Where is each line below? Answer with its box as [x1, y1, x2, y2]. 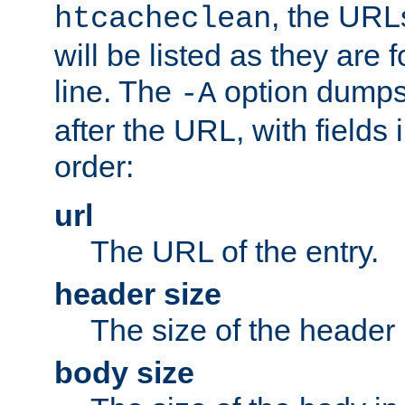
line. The [54, 73, 180, 108]
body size [54, 354, 194, 390]
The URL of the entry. [90, 233, 379, 268]
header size [54, 276, 221, 311]
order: [54, 148, 134, 184]
